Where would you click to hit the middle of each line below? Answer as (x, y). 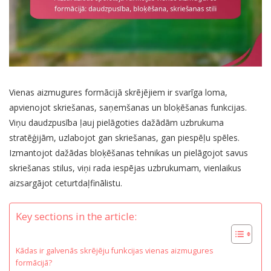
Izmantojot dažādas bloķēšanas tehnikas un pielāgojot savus (129, 152)
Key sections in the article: (76, 216)
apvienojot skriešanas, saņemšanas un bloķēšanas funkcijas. (128, 107)
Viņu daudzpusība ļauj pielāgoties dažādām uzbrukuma (116, 122)
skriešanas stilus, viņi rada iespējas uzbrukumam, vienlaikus (125, 168)
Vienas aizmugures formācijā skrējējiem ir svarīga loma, (118, 92)
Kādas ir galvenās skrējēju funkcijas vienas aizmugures (115, 250)
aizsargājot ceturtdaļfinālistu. (66, 183)
